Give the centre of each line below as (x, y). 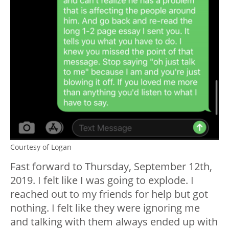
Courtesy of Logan (41, 147)
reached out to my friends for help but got (109, 194)
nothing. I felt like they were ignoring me (105, 208)
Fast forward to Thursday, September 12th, (111, 167)
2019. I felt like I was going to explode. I (102, 180)
